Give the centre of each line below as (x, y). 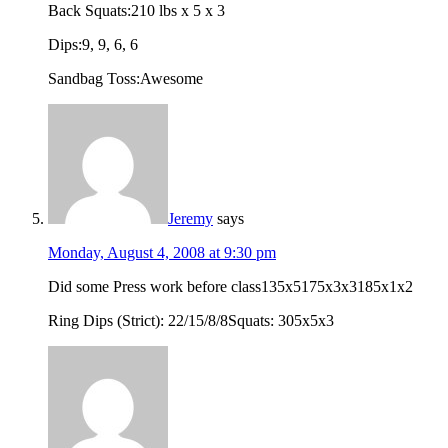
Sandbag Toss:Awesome (125, 79)
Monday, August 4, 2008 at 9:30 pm (162, 253)
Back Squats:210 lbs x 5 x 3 (136, 11)
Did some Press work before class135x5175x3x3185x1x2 (230, 287)
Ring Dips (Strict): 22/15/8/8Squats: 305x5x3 (191, 321)
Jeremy (190, 219)
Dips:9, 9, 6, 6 (93, 45)
